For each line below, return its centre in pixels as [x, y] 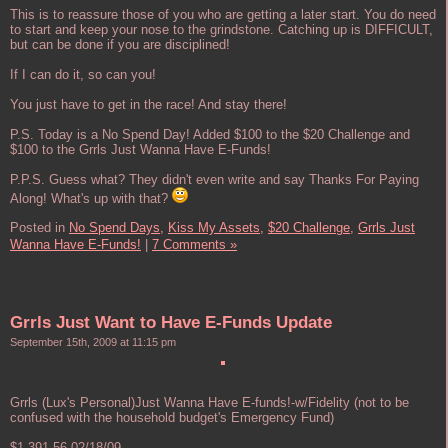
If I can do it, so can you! [83, 74]
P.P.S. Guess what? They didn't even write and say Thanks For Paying [214, 179]
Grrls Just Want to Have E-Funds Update [171, 323]
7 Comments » [194, 244]
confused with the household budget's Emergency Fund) [172, 418]
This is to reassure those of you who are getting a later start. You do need [223, 14]
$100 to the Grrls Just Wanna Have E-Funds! [140, 149]
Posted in [39, 227]
